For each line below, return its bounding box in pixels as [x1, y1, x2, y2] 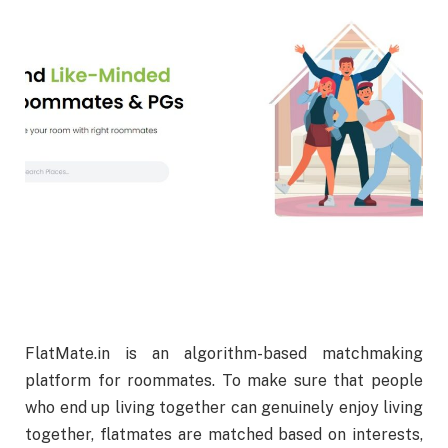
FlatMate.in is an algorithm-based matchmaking [25, 344, 423, 364]
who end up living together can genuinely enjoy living [25, 398, 423, 418]
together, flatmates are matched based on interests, [25, 425, 423, 445]
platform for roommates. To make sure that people [25, 371, 423, 391]
